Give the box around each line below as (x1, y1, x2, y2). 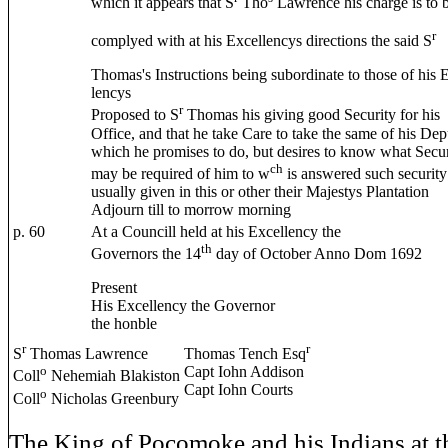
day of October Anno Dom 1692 (212, 245, 422, 263)
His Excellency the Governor (91, 297, 275, 315)
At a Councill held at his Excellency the (91, 223, 341, 240)
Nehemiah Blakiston (47, 367, 180, 385)
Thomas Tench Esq (184, 345, 306, 363)
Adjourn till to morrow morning (91, 200, 291, 218)
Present (91, 279, 137, 297)
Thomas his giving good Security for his (183, 106, 440, 124)
